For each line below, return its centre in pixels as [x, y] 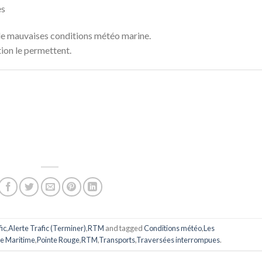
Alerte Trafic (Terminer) [47, 228]
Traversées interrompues [178, 240]
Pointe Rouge [58, 240]
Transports [117, 240]
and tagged [124, 228]
